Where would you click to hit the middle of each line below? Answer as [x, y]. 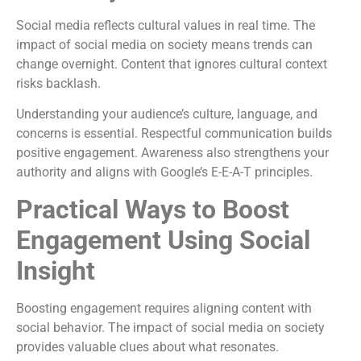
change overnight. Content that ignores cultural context [172, 64]
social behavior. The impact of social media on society [170, 327]
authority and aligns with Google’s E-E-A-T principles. [164, 172]
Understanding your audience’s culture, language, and [167, 114]
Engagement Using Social [163, 240]
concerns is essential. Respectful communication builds [174, 134]
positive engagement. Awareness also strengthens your [172, 153]
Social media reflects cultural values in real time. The [166, 26]
